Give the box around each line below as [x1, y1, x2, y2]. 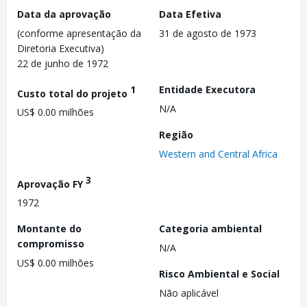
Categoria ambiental [159, 222, 262, 236]
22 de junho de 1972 [17, 56, 108, 70]
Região [159, 127, 193, 141]
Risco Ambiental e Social [159, 267, 280, 281]
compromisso [17, 237, 84, 251]
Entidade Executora [159, 82, 256, 96]
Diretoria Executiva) [17, 41, 104, 55]
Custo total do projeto [17, 86, 130, 100]
